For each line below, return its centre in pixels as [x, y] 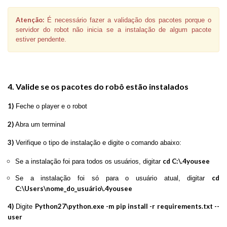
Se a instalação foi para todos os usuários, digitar [89, 161]
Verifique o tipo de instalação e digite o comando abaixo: [98, 142]
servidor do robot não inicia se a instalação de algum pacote [113, 29]
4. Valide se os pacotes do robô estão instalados [98, 86]
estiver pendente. [41, 39]
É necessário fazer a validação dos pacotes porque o [128, 20]
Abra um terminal [40, 124]
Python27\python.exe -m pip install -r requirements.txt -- [127, 206]
